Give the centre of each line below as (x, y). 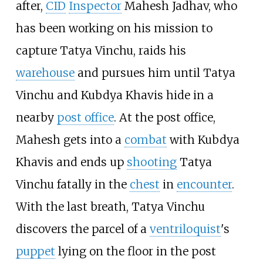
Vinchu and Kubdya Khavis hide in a (114, 95)
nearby (36, 117)
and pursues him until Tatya (155, 73)
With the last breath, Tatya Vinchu (110, 206)
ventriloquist (185, 229)
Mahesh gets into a (70, 139)
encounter (204, 184)
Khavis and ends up (71, 162)
